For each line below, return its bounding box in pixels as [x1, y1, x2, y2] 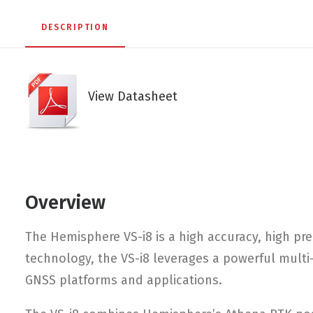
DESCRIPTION [41, 22, 109, 32]
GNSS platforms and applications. [25, 272, 222, 288]
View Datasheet [81, 89, 177, 104]
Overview [25, 191, 105, 214]
